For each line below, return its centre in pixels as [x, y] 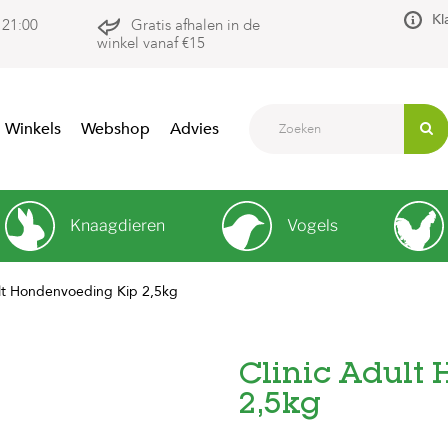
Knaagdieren [118, 225]
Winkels [33, 129]
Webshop [115, 129]
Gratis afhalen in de [196, 24]
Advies [194, 129]
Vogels [312, 225]
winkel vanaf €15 [151, 42]
